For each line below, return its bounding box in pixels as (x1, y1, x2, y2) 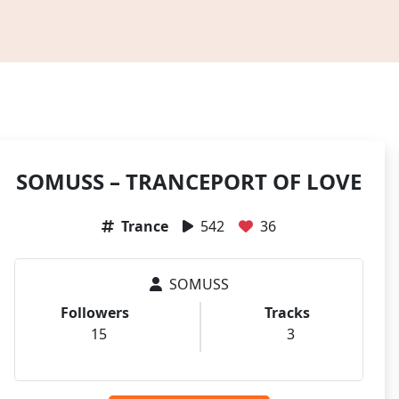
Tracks (264, 303, 310, 322)
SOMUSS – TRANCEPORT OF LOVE (16, 167, 362, 196)
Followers (61, 303, 130, 322)
